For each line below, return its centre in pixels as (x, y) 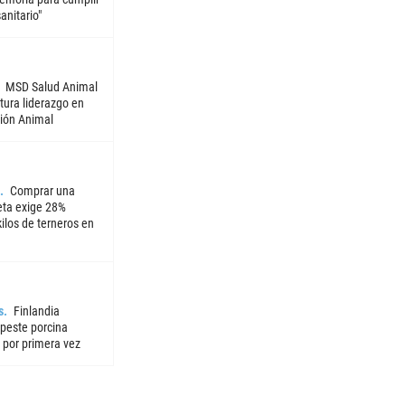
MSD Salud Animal (51, 87)
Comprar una (42, 191)
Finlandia (36, 311)
